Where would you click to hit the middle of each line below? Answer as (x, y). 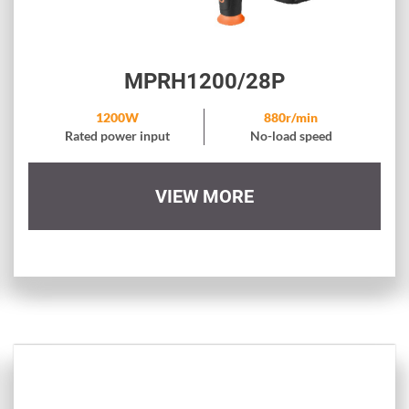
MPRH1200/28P (204, 82)
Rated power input (117, 136)
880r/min (291, 118)
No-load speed (291, 136)
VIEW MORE (204, 197)
